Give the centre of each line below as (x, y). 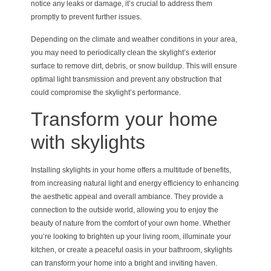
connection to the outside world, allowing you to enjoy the (124, 210)
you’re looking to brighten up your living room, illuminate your (131, 237)
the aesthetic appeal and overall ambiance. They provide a (127, 197)
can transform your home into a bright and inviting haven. (124, 263)
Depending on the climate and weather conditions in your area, (134, 39)
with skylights (88, 142)
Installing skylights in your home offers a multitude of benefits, (131, 170)
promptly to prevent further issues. (86, 17)
